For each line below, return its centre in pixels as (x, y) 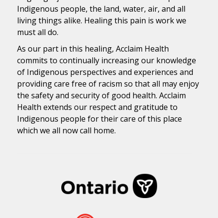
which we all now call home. (66, 131)
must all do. (38, 32)
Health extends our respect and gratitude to (97, 107)
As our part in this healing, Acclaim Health (93, 49)
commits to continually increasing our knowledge (107, 61)
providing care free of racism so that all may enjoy (108, 84)
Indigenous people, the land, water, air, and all (101, 9)
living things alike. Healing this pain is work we (102, 21)
